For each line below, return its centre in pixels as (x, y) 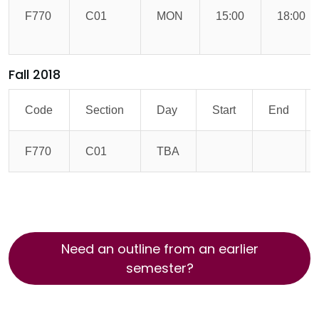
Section (105, 110)
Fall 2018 (35, 74)
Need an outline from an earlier (159, 249)
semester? (159, 268)
